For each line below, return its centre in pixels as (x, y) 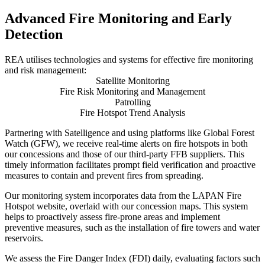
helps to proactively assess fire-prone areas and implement (112, 216)
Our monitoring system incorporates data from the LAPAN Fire (123, 195)
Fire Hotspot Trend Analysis (132, 112)
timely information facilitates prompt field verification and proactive (130, 164)
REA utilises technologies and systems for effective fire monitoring (129, 59)
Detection (34, 34)
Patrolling (132, 102)
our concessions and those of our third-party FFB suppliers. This (125, 154)
